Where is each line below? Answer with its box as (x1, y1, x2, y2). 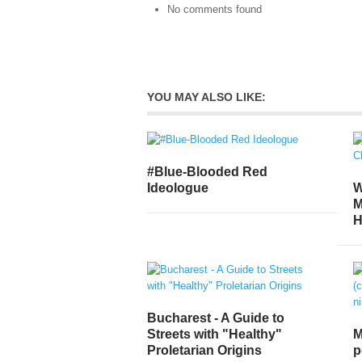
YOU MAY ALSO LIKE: (147, 90, 266, 103)
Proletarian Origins (147, 343, 262, 357)
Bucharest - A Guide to (147, 310, 284, 325)
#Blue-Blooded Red (147, 165, 267, 179)
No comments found (167, 2, 262, 15)
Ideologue (147, 181, 208, 196)
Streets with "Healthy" (147, 326, 282, 341)
